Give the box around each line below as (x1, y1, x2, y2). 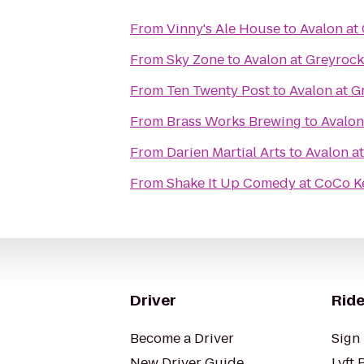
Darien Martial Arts (167, 143, 286, 162)
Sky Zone (167, 50, 224, 69)
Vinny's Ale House (167, 19, 280, 38)
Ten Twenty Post (167, 81, 270, 100)
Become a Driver (130, 329, 234, 348)
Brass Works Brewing (167, 112, 301, 131)
